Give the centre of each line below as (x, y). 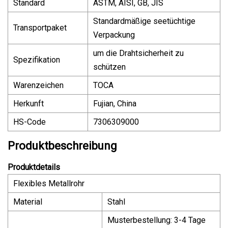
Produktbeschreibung (62, 146)
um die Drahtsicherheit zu (138, 53)
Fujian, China (115, 103)
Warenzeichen (38, 85)
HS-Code (30, 122)
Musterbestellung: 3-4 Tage (156, 220)
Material (28, 202)
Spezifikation (37, 60)
